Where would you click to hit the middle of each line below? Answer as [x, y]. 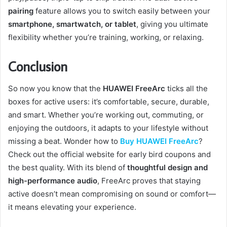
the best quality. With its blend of [68, 168]
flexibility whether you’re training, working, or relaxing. [106, 37]
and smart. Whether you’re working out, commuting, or [106, 115]
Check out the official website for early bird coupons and [109, 155]
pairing [21, 11]
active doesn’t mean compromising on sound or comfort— [112, 194]
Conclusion [38, 66]
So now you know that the [55, 89]
